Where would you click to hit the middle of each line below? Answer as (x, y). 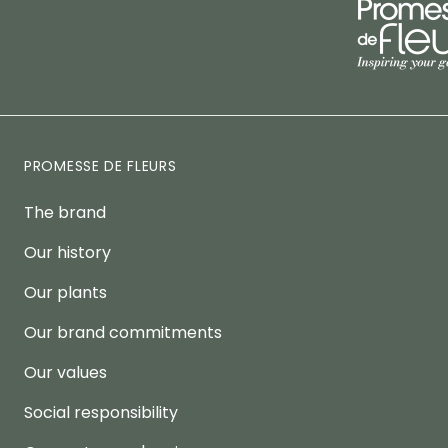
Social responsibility (101, 413)
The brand (65, 213)
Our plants (65, 293)
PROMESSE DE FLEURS (100, 166)
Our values (65, 373)
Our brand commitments (123, 333)
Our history (67, 253)
